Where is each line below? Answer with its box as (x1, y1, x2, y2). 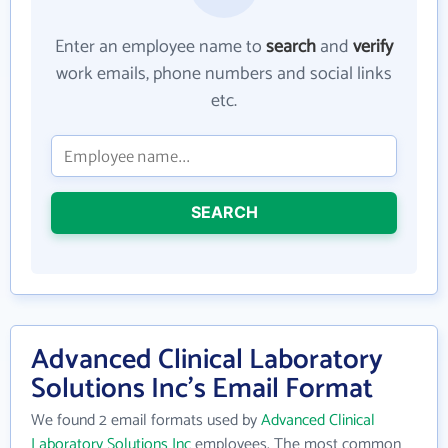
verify (353, 32, 393, 62)
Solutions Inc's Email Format (31, 366, 373, 412)
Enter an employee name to (55, 32, 266, 62)
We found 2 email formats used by (31, 407, 261, 434)
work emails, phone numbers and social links (56, 59, 392, 89)
